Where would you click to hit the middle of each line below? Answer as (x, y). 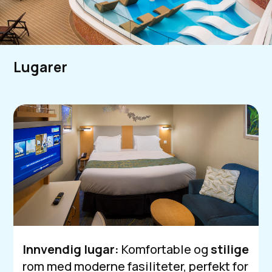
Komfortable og (165, 249)
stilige (230, 249)
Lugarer (41, 66)
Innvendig (52, 249)
